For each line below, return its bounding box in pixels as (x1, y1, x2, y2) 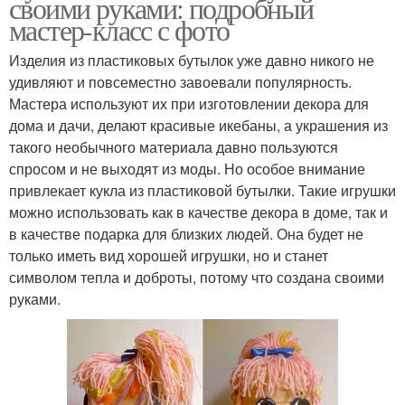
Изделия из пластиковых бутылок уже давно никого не (9, 50, 374, 71)
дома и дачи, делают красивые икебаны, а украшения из (9, 115, 388, 136)
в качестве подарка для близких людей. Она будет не (9, 223, 363, 244)
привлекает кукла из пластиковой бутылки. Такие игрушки (9, 180, 396, 201)
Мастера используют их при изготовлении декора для (9, 93, 369, 114)
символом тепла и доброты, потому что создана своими (9, 267, 384, 287)
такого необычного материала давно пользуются (9, 137, 338, 157)
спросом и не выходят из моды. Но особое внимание (9, 158, 365, 179)
